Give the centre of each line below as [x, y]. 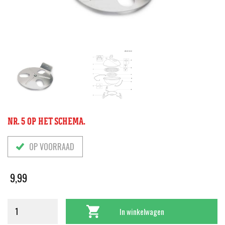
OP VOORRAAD [52, 147]
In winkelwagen [142, 212]
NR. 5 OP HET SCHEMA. [46, 121]
